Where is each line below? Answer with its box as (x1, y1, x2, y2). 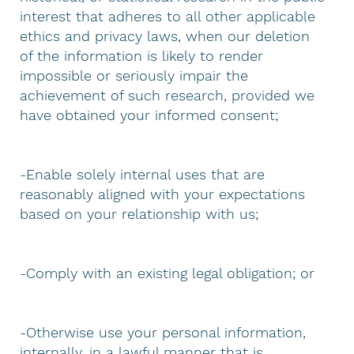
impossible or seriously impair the (20, 66, 249, 84)
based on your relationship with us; (20, 205, 259, 222)
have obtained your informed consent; (20, 106, 279, 123)
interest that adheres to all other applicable (20, 7, 316, 24)
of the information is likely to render (20, 47, 264, 64)
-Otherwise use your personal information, (20, 323, 307, 341)
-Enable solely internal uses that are (20, 165, 265, 183)
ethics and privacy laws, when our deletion (20, 27, 311, 44)
